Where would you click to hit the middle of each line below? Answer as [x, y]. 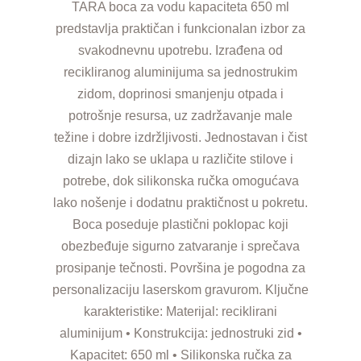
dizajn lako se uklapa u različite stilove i [180, 159]
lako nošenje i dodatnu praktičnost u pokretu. [180, 202]
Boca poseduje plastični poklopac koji [180, 224]
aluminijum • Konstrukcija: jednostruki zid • [180, 333]
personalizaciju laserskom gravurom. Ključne [180, 289]
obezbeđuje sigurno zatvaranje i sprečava [180, 246]
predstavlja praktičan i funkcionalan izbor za [180, 28]
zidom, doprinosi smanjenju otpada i [180, 93]
